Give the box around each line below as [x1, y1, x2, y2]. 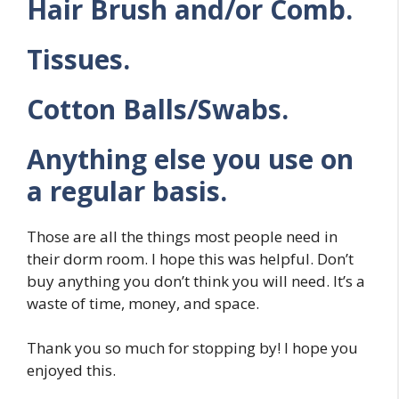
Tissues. [27, 40, 130, 77]
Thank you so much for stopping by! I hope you [27, 338, 358, 359]
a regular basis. [27, 172, 227, 209]
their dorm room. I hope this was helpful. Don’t [27, 248, 354, 269]
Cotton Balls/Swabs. [27, 90, 289, 127]
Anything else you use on [27, 140, 354, 177]
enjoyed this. [27, 360, 116, 381]
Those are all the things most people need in [27, 225, 338, 247]
